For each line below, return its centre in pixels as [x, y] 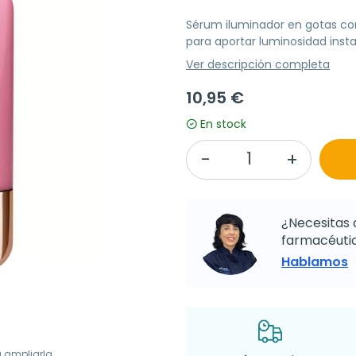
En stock [223, 124]
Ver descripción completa [258, 65]
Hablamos [315, 262]
